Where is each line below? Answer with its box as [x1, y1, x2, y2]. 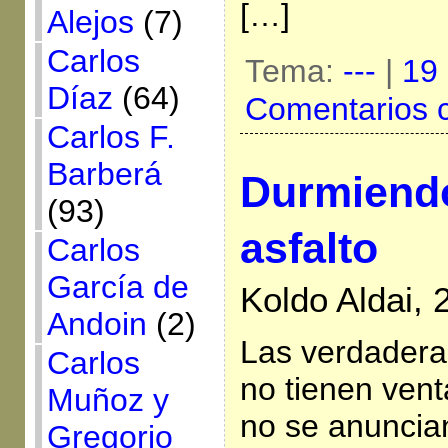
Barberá [46, 156, 162, 192]
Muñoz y [46, 382, 169, 418]
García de [46, 269, 189, 305]
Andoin [46, 306, 147, 342]
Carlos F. [46, 119, 175, 155]
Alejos [46, 4, 134, 40]
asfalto [239, 224, 378, 273]
